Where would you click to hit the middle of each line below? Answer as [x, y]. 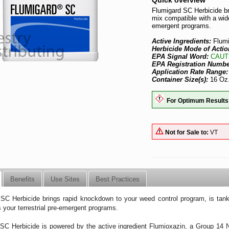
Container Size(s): [180, 79]
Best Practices [118, 179]
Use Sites [65, 179]
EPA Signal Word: [181, 56]
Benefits [23, 179]
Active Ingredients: [183, 41]
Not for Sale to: [187, 132]
